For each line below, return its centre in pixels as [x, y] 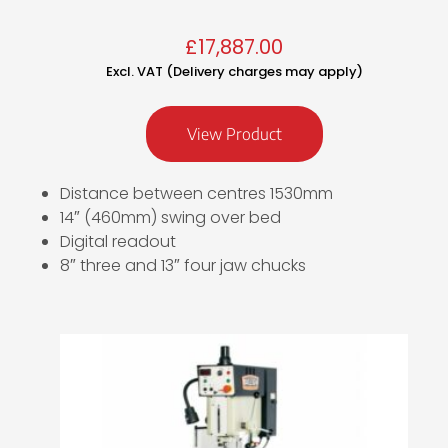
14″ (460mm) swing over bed [170, 218]
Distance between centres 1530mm [196, 194]
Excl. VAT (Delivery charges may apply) [234, 72]
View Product [234, 134]
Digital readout [118, 242]
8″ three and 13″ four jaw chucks [183, 266]
